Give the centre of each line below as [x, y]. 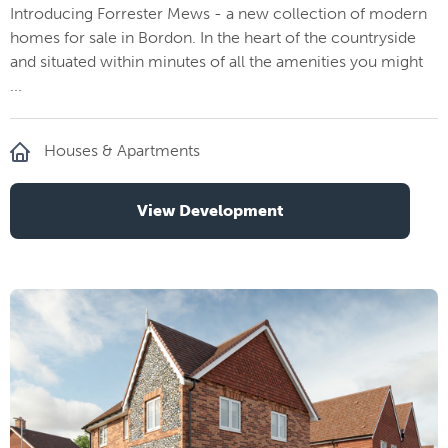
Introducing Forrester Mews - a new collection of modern [218, 13]
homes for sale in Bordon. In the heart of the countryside [213, 37]
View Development [210, 210]
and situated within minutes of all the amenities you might [216, 61]
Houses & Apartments [122, 150]
